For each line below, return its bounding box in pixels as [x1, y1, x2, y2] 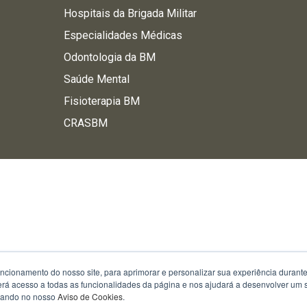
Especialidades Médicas [63, 29, 182, 42]
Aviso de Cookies [58, 291, 123, 302]
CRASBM [63, 116, 108, 130]
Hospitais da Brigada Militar [63, 7, 197, 20]
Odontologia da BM [63, 51, 156, 64]
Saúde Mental [63, 73, 130, 86]
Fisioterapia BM [63, 95, 140, 108]
